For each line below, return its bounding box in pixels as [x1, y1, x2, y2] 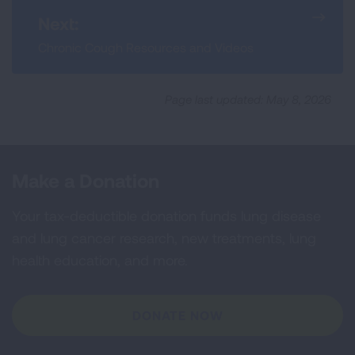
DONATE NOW [132, 307, 223, 323]
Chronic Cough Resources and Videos [38, 40, 254, 55]
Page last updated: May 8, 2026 [165, 92, 331, 106]
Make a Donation [12, 169, 159, 192]
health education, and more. [12, 251, 188, 269]
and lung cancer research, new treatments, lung [12, 229, 316, 246]
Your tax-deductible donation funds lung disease [12, 207, 321, 224]
